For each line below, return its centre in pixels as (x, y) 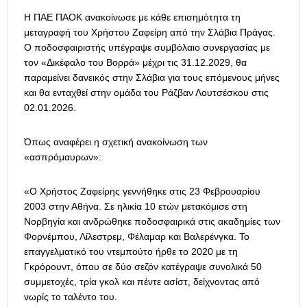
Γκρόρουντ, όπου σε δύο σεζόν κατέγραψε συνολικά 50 (143, 267)
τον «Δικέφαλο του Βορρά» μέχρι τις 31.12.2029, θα (135, 63)
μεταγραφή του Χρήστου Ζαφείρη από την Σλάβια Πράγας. (150, 33)
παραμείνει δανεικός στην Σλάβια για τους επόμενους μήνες (152, 78)
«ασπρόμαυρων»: (63, 157)
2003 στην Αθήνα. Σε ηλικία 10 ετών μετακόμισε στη (136, 207)
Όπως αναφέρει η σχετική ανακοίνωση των (116, 142)
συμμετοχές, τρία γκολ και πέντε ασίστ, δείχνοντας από (142, 282)
